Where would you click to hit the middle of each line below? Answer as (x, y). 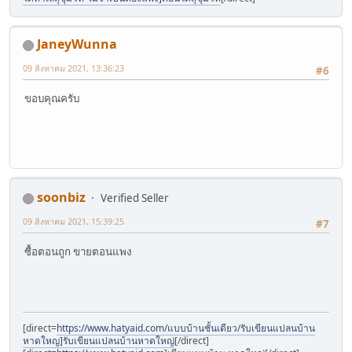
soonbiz (61, 198)
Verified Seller (135, 198)
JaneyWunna (77, 44)
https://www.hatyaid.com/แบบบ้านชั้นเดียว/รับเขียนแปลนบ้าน (186, 328)
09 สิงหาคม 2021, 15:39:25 (73, 222)
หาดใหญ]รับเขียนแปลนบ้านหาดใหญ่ (99, 341)
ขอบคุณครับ (52, 98)
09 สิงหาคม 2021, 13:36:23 (73, 68)
